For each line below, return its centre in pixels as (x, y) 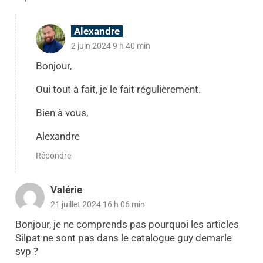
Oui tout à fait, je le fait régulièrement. (118, 89)
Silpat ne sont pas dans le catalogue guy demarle (123, 238)
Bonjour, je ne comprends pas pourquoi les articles (127, 225)
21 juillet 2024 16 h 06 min (97, 204)
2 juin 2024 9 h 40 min (110, 45)
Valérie (66, 189)
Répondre (53, 155)
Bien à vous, (62, 112)
